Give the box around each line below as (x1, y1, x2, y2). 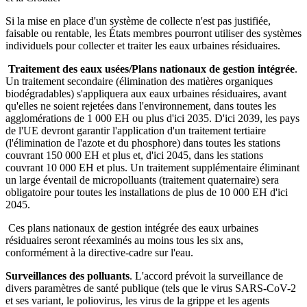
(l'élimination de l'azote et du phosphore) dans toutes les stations (5, 137, 280, 149)
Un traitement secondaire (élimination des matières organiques (5, 75, 273, 87)
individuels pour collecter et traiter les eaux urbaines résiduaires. (5, 40, 280, 51)
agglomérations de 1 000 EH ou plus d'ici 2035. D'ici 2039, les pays (5, 112, 299, 124)
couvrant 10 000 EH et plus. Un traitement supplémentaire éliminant (5, 162, 299, 173)
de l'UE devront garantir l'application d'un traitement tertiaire (5, 125, 266, 136)
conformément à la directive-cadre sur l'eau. (5, 247, 193, 258)
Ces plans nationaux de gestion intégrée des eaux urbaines (5, 222, 258, 234)
